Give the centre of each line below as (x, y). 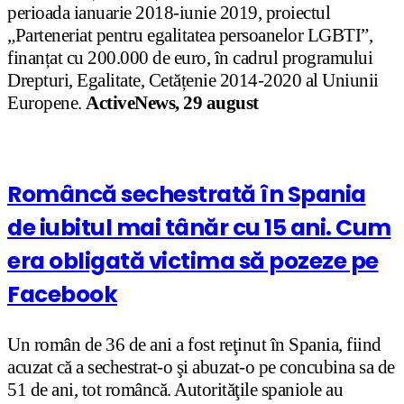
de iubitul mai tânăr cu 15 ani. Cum (199, 228)
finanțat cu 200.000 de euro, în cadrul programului (190, 57)
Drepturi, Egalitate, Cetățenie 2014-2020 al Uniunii (193, 80)
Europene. (46, 102)
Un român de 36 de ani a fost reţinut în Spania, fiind (194, 344)
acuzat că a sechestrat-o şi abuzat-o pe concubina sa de (201, 367)
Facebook (62, 295)
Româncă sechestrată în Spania (187, 195)
